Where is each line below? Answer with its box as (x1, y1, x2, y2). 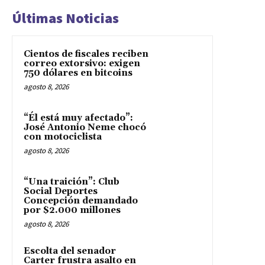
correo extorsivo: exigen (24, 58, 140, 70)
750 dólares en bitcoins (24, 67, 132, 79)
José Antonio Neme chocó (24, 122, 146, 134)
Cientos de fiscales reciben (24, 49, 148, 60)
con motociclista (24, 131, 102, 143)
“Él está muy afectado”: (24, 112, 133, 124)
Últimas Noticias (12, 9, 119, 28)
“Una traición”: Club (24, 176, 119, 188)
